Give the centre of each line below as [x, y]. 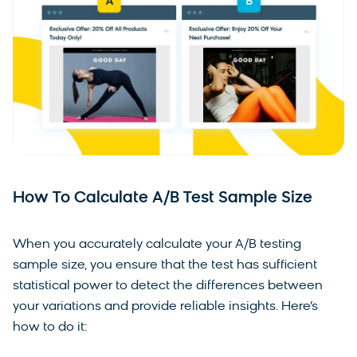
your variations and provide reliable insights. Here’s [165, 307]
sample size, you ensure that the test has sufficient [165, 266]
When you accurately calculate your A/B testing [157, 245]
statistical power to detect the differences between [168, 286]
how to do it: [52, 328]
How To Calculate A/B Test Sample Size [163, 199]
